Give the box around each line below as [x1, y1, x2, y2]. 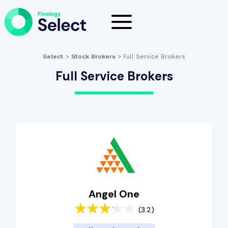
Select [42, 53, 63, 60]
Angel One [89, 187, 139, 201]
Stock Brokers [71, 53, 116, 60]
